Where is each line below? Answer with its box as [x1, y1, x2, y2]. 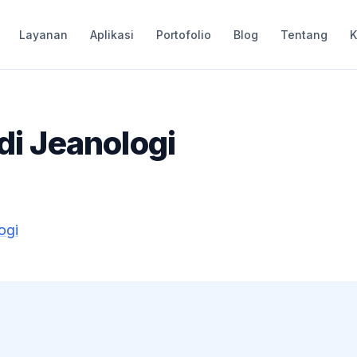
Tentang [280, 28, 328, 41]
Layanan [18, 28, 68, 41]
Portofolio [155, 28, 211, 41]
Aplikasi [89, 28, 134, 41]
